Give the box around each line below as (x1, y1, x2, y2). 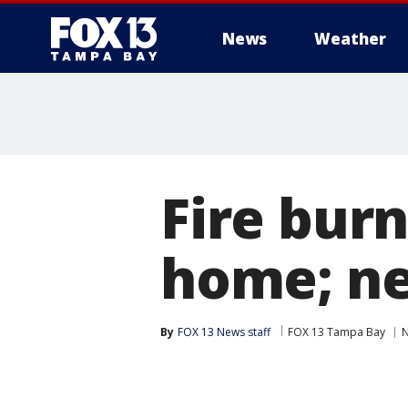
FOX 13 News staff (178, 324, 270, 340)
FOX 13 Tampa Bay (288, 324, 385, 340)
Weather (314, 28, 386, 49)
